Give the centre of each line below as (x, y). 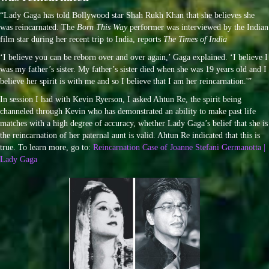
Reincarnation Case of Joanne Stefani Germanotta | (178, 147)
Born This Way (102, 27)
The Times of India (195, 39)
